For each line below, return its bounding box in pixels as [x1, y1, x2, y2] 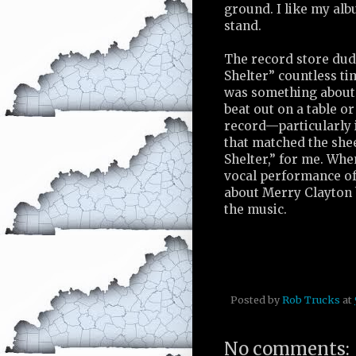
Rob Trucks [282, 293, 340, 306]
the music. [224, 202, 287, 218]
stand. [224, 18, 261, 34]
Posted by [230, 293, 282, 306]
